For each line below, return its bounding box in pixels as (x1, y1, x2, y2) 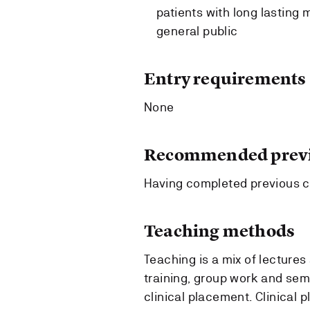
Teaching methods (144, 219, 295, 241)
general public (156, 23, 238, 38)
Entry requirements (144, 67, 307, 89)
